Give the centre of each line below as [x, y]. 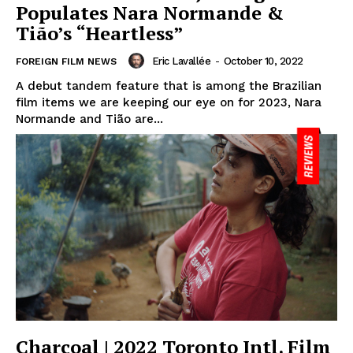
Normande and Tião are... [89, 119]
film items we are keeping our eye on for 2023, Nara [169, 103]
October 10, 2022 [263, 61]
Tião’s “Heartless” [100, 33]
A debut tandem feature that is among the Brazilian [169, 86]
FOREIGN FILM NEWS [66, 62]
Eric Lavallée [181, 61]
